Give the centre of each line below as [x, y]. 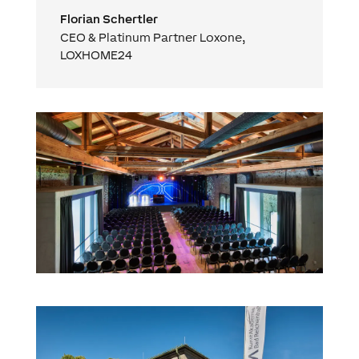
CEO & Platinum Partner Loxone [151, 37]
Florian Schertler [109, 18]
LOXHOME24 [96, 54]
